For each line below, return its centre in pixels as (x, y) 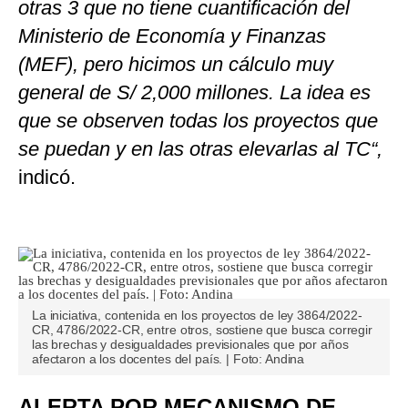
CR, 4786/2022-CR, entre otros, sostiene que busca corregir (202, 330)
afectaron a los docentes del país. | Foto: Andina (168, 359)
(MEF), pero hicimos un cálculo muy (176, 65)
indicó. (47, 178)
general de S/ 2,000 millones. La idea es (194, 93)
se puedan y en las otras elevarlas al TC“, (200, 149)
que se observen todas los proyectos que (198, 121)
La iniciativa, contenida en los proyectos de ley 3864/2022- (197, 316)
